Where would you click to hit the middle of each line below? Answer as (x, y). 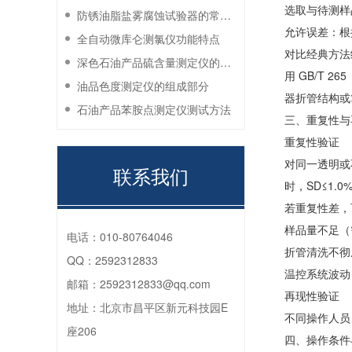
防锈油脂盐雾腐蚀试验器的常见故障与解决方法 (225, 15)
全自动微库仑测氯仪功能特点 (148, 38)
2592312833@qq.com (155, 284)
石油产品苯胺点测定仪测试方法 (154, 109)
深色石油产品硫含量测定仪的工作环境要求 (225, 62)
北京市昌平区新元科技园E (164, 307)
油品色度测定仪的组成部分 (143, 86)
